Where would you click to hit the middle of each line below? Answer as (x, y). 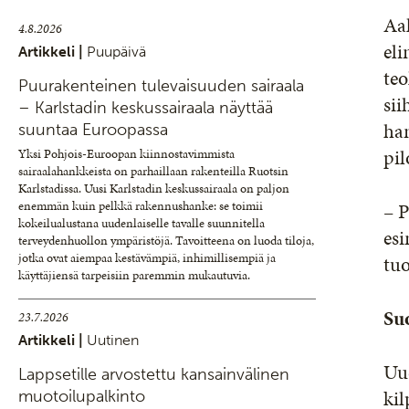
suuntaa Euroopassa (93, 130)
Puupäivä (116, 52)
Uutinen (113, 340)
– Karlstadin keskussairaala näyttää (146, 108)
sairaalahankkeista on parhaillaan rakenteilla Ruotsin (153, 171)
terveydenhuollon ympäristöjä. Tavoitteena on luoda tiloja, (166, 241)
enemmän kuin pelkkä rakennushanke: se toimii (141, 206)
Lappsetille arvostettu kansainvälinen (154, 374)
